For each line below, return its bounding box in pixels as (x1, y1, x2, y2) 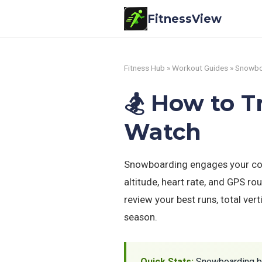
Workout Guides (172, 63, 228, 73)
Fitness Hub (124, 63, 165, 73)
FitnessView (147, 12, 222, 26)
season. (124, 211, 157, 223)
